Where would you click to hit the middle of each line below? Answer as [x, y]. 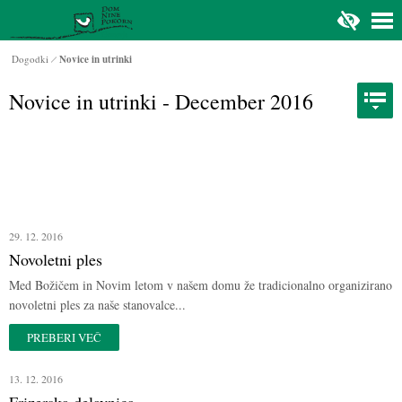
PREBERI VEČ [64, 337]
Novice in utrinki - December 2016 [161, 101]
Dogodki [30, 59]
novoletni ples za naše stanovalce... [97, 305]
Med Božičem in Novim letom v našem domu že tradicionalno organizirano [201, 285]
